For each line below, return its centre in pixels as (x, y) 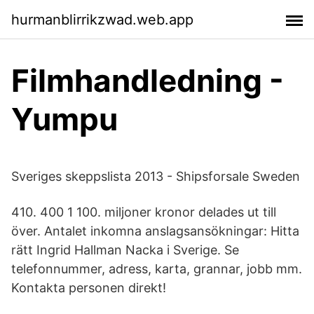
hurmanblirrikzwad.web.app (102, 19)
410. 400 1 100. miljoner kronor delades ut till (144, 212)
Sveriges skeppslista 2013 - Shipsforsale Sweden (156, 176)
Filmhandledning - (148, 81)
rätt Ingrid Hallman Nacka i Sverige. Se (125, 250)
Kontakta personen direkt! (89, 288)
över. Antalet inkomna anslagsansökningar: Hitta (155, 231)
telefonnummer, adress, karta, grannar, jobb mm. (157, 269)
